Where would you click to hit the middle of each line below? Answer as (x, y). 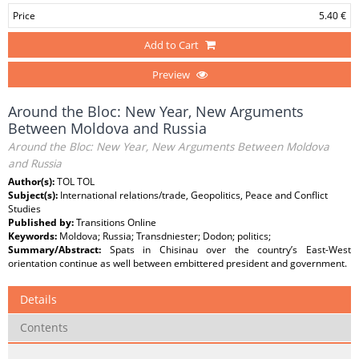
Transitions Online (116, 222)
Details (38, 299)
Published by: (42, 222)
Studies (24, 209)
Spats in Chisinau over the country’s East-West (230, 250)
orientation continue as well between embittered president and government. (177, 263)
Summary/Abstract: (59, 250)
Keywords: (34, 236)
